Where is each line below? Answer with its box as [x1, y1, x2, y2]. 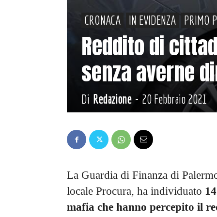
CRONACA [84, 13, 121, 28]
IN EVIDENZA [129, 13, 176, 28]
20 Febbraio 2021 [142, 92, 207, 107]
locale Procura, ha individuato [67, 185, 205, 198]
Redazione [93, 92, 131, 107]
